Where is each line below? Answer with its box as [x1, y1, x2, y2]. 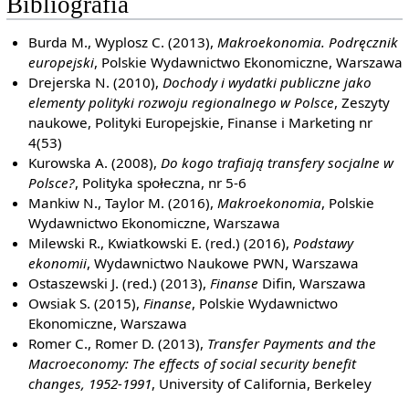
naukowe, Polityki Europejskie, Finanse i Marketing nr [28, 113, 373, 132]
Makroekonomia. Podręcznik [217, 33, 399, 52]
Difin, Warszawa [258, 274, 367, 293]
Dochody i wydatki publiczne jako [163, 73, 372, 92]
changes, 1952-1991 [28, 374, 152, 393]
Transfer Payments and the [207, 334, 377, 353]
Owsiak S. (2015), [28, 294, 144, 313]
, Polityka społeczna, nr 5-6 [75, 173, 247, 193]
